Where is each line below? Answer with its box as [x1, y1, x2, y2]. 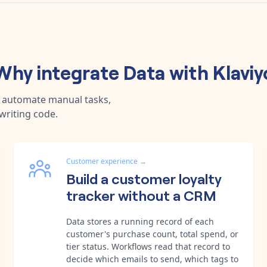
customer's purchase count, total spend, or [66, 228, 238, 240]
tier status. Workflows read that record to [66, 240, 230, 252]
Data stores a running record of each [66, 215, 214, 227]
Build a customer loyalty [66, 167, 222, 188]
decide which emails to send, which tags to [66, 253, 238, 265]
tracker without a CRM [66, 184, 216, 204]
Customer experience [66, 156, 138, 166]
